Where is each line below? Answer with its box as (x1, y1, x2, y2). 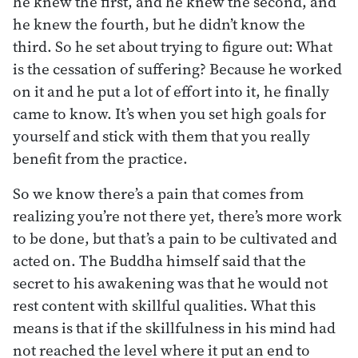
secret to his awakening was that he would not (13, 272, 328, 293)
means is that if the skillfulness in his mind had (13, 316, 336, 338)
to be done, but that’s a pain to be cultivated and (13, 227, 337, 249)
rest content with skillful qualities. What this (13, 294, 316, 316)
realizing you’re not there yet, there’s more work (13, 205, 342, 226)
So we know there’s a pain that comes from (13, 182, 304, 204)
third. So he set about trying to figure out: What (13, 35, 332, 57)
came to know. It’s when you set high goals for (13, 102, 326, 124)
